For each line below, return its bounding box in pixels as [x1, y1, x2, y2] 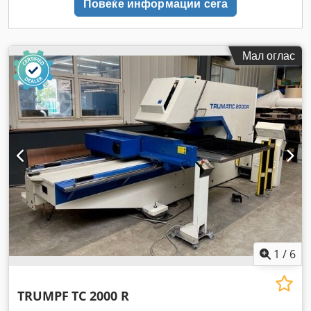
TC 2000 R [72, 287, 129, 304]
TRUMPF [17, 287, 69, 304]
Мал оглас [242, 48, 295, 64]
